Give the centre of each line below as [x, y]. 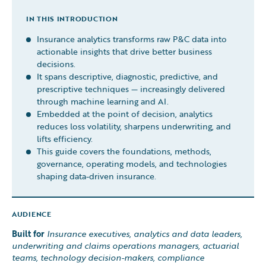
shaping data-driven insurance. [96, 176]
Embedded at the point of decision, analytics [125, 114]
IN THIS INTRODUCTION [72, 18]
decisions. [56, 64]
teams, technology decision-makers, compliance [108, 257]
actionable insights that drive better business [124, 51]
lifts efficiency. [65, 139]
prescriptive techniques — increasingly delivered [131, 89]
